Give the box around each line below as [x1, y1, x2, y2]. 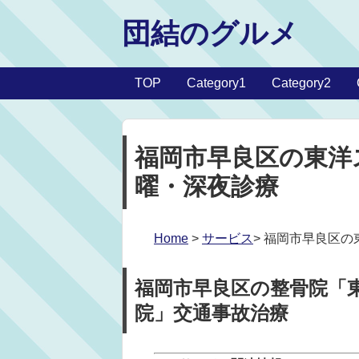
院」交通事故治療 [135, 302, 288, 324]
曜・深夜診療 [135, 173, 279, 200]
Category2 [272, 76, 331, 90]
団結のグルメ [122, 17, 298, 50]
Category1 [187, 76, 246, 90]
